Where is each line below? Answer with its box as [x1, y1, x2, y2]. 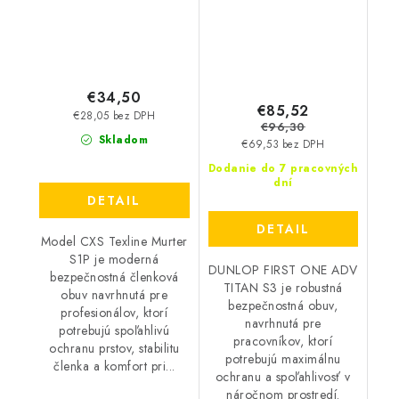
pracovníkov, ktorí [233, 332, 333, 351]
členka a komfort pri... [53, 357, 175, 376]
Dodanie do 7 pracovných [208, 160, 358, 177]
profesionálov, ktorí [61, 304, 168, 322]
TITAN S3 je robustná [223, 279, 343, 297]
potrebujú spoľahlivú [59, 322, 170, 340]
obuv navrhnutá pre [61, 286, 168, 305]
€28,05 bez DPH [73, 108, 156, 123]
